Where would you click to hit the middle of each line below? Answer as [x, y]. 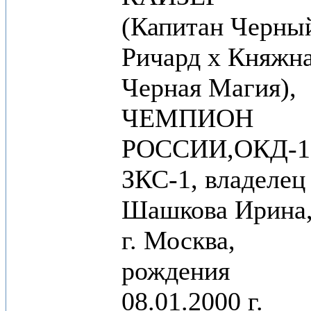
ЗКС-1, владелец [213, 179]
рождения [176, 271]
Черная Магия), [209, 87]
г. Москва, [178, 240]
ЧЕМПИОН [187, 118]
